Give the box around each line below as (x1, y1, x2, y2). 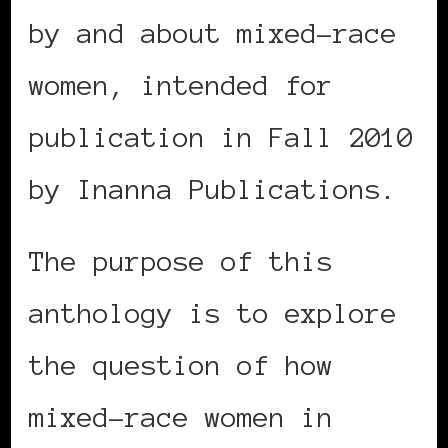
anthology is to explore (29, 297, 397, 328)
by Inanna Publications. (29, 173, 397, 204)
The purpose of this (29, 245, 333, 276)
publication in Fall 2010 (29, 121, 413, 152)
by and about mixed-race (29, 17, 397, 48)
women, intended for (29, 69, 333, 100)
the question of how (29, 349, 333, 380)
